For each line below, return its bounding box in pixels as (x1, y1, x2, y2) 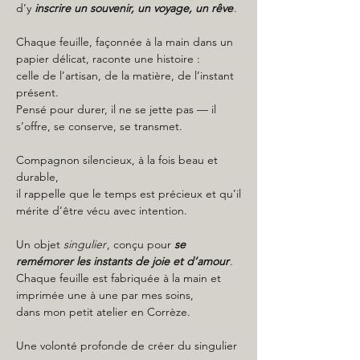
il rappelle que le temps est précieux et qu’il (16, 186, 241, 201)
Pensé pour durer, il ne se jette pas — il (16, 102, 216, 117)
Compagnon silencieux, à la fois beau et (16, 153, 218, 167)
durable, (16, 170, 59, 184)
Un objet (16, 237, 63, 252)
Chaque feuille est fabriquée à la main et (16, 271, 221, 285)
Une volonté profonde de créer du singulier (16, 338, 237, 353)
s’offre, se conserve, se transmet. (16, 119, 182, 133)
